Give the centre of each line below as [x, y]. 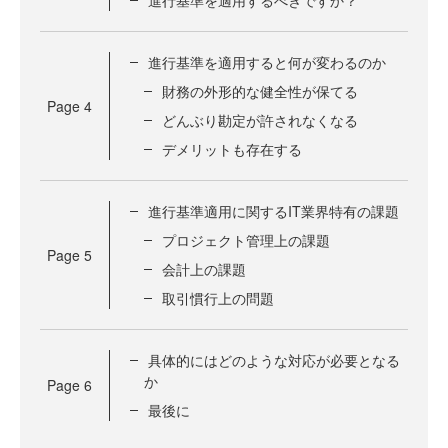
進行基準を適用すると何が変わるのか [267, 62]
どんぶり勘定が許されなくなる [260, 120]
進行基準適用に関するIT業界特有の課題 [273, 211]
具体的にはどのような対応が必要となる [274, 360]
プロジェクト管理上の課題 [246, 240]
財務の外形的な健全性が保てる [260, 91]
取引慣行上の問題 [218, 298]
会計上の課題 [204, 269]
